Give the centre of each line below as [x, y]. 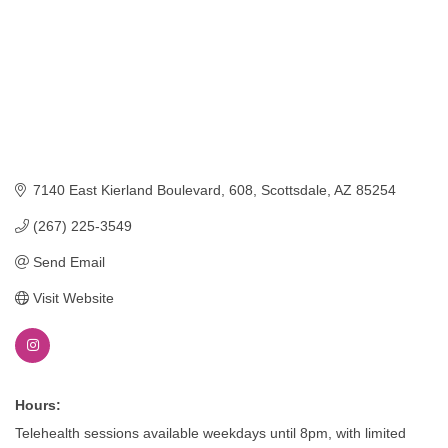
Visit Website [73, 298]
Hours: [38, 405]
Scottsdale [293, 190]
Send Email [68, 262]
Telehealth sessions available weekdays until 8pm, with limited [210, 433]
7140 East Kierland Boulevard [126, 190]
